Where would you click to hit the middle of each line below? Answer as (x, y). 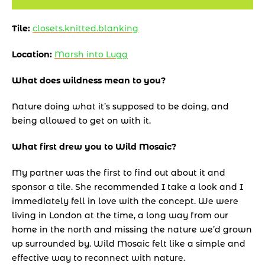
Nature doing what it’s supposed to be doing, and (120, 107)
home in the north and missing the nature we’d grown (132, 230)
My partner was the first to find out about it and (119, 173)
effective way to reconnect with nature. (100, 258)
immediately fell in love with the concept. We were (125, 201)
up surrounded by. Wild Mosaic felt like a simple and (129, 244)
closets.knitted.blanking (85, 29)
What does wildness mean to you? (90, 81)
